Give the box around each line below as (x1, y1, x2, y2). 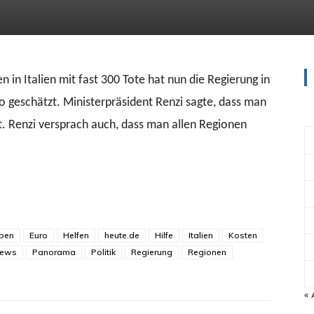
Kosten (228, 230, 257, 240)
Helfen (63, 230, 89, 240)
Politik (91, 247, 116, 257)
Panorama (32, 247, 76, 257)
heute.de (104, 230, 139, 240)
